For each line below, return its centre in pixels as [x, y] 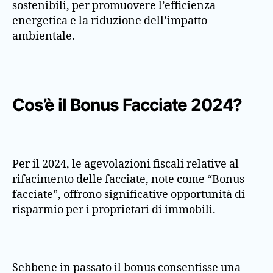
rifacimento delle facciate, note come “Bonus [128, 180]
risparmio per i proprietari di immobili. [114, 210]
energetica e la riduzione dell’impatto [110, 21]
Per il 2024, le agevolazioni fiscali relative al [126, 165]
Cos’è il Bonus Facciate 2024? [127, 105]
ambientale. [44, 37]
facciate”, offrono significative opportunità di [129, 195]
